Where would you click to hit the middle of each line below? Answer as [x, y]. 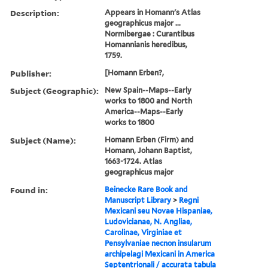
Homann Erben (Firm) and [150, 139]
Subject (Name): [43, 140]
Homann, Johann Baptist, [149, 150]
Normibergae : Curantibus [150, 33]
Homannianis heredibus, [146, 44]
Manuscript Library [138, 200]
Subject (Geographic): [54, 90]
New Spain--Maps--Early [148, 90]
